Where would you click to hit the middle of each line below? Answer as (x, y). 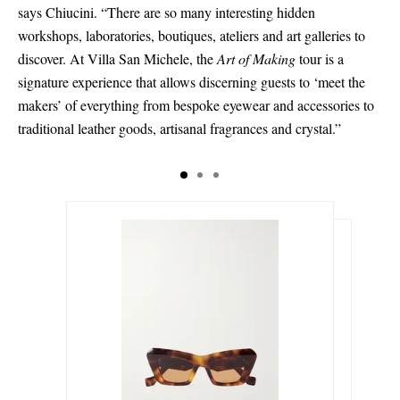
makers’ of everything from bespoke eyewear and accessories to (196, 105)
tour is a (320, 59)
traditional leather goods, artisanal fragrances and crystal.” (179, 129)
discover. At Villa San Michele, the (117, 59)
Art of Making (256, 59)
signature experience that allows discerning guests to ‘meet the (192, 82)
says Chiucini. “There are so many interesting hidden (167, 12)
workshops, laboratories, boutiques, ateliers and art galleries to (192, 36)
